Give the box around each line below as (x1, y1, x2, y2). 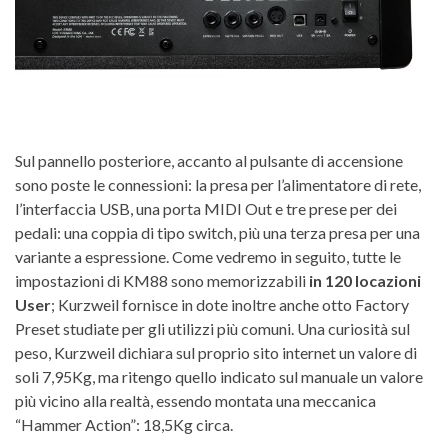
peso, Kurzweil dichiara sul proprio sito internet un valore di (15, 342, 417, 362)
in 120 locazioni (309, 270, 421, 290)
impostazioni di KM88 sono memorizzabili (15, 270, 309, 290)
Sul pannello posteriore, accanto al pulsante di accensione (15, 150, 403, 170)
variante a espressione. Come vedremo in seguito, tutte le (15, 246, 401, 266)
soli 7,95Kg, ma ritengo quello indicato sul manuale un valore (15, 366, 423, 386)
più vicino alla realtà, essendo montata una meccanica (15, 390, 376, 410)
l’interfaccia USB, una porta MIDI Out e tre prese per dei (15, 198, 397, 218)
